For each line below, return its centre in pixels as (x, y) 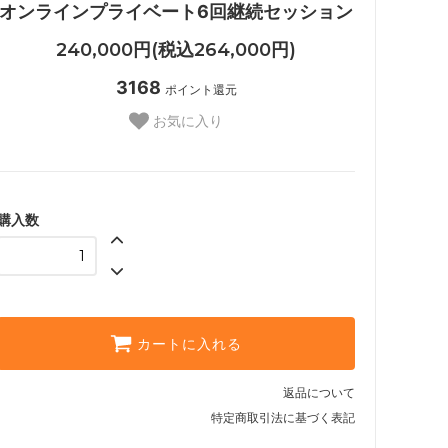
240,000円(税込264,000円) (176, 49)
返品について (319, 393)
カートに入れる (189, 344)
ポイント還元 (200, 89)
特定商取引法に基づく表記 (283, 418)
